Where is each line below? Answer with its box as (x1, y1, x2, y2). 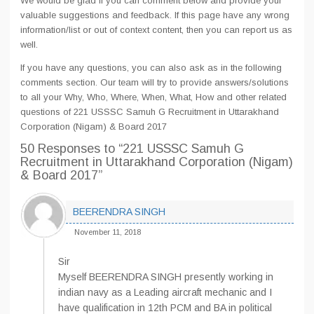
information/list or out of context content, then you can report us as (20, 25, 292, 35)
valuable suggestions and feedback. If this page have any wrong (20, 10, 289, 20)
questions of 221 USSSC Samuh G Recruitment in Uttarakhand (20, 107, 279, 117)
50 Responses (20, 142, 104, 156)
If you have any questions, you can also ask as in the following (20, 62, 282, 73)
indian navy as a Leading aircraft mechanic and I (58, 287, 272, 298)
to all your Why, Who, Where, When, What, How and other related (20, 92, 287, 102)
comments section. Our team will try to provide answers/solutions (20, 77, 289, 88)
